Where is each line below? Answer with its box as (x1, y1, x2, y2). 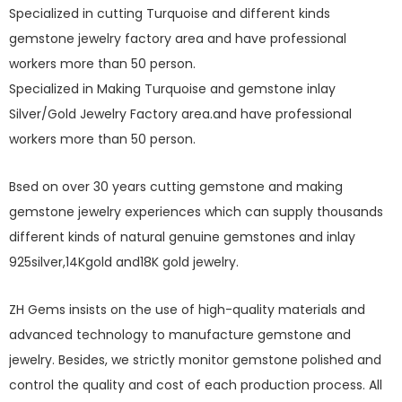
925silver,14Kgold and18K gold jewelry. (9, 253, 246, 271)
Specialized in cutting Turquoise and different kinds (9, 4, 330, 22)
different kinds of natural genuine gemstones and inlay (9, 228, 355, 246)
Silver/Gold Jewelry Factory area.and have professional (9, 105, 352, 123)
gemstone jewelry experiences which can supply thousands (9, 203, 383, 221)
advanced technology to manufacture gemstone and (9, 326, 351, 344)
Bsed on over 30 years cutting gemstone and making (9, 178, 343, 196)
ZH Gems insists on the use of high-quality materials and (9, 301, 365, 319)
